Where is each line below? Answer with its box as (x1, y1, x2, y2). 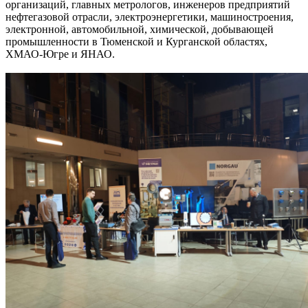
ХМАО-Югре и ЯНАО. (5, 48, 115, 60)
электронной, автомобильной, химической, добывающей (5, 23, 274, 36)
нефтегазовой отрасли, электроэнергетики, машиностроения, (5, 11, 294, 23)
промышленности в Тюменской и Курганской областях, (5, 36, 267, 48)
